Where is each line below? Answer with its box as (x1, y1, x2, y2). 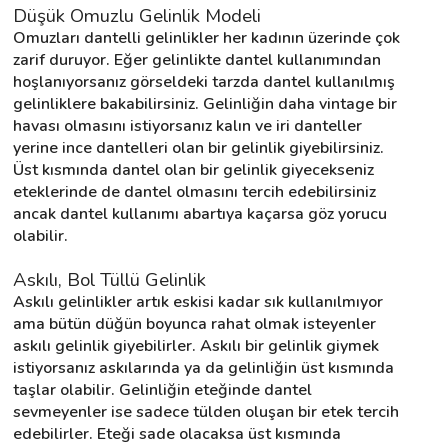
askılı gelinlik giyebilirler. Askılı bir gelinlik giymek (13, 334, 379, 357)
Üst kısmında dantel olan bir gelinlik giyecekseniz (13, 158, 374, 181)
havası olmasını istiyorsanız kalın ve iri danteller (13, 114, 362, 137)
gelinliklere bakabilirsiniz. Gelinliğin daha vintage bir (13, 92, 397, 115)
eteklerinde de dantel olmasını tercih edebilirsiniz (13, 180, 376, 203)
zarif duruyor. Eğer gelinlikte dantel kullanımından (13, 48, 381, 71)
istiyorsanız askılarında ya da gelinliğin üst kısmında (13, 356, 394, 379)
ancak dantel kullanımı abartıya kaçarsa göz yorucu (13, 202, 387, 225)
